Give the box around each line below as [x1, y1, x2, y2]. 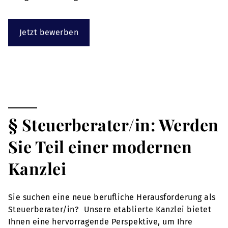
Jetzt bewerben [19, 27, 79, 37]
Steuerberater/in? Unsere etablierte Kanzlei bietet [8, 205, 211, 214]
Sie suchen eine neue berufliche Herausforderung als [8, 192, 216, 202]
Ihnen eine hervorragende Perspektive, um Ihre [8, 217, 193, 226]
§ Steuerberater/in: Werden [8, 113, 219, 135]
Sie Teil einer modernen [8, 135, 192, 157]
